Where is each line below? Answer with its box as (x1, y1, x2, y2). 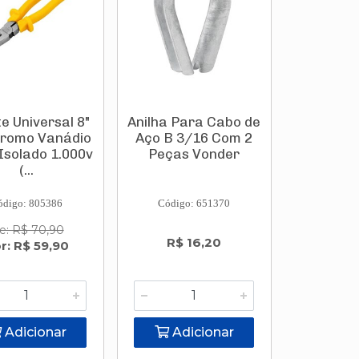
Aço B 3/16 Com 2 (135, 130, 253, 146)
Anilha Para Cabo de (127, 114, 261, 130)
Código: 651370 (158, 197, 231, 209)
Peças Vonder (148, 146, 240, 162)
